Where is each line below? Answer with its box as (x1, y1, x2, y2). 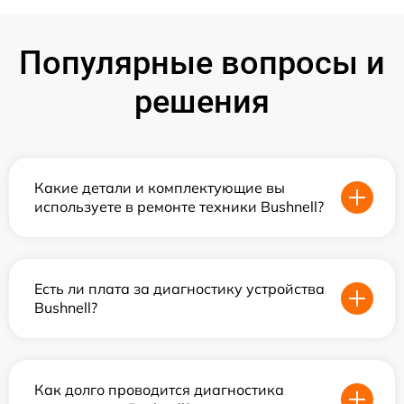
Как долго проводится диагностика (34, 380, 284, 399)
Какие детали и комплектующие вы (34, 178, 285, 197)
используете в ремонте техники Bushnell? (34, 197, 324, 216)
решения (134, 82, 270, 121)
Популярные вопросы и (19, 43, 385, 82)
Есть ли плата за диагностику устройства (34, 279, 325, 298)
